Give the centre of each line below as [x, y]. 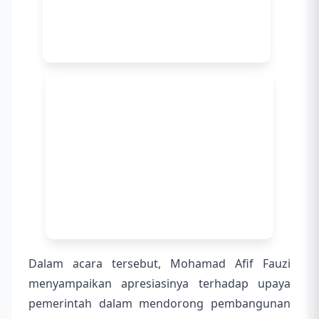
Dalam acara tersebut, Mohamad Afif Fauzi [159, 264]
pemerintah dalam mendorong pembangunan [159, 304]
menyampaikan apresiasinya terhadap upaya [159, 284]
